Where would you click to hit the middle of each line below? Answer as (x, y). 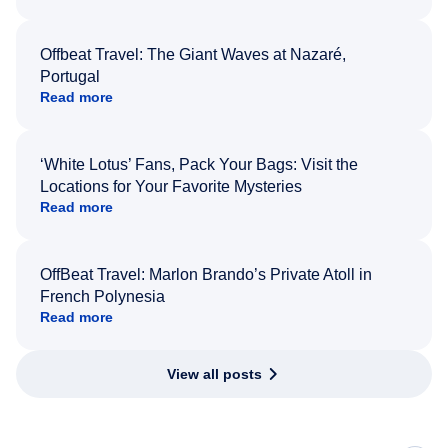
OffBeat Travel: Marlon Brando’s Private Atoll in (206, 274)
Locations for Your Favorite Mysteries (171, 186)
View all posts (214, 373)
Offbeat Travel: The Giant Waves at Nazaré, (193, 54)
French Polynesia (102, 296)
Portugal (70, 76)
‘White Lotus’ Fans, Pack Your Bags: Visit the (199, 164)
